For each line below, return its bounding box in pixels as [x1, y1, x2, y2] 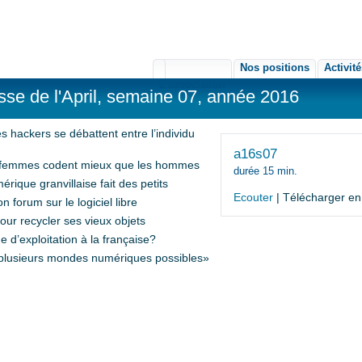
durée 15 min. [234, 165, 297, 177]
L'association [159, 78, 225, 90]
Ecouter [234, 191, 273, 204]
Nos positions [240, 61, 309, 74]
